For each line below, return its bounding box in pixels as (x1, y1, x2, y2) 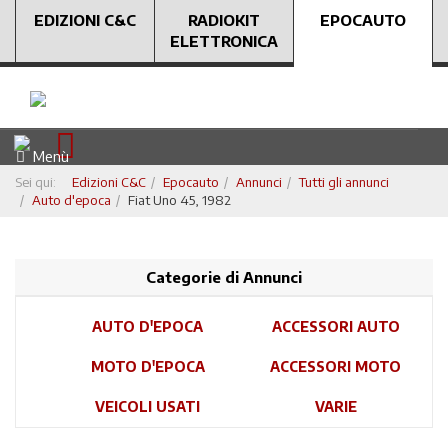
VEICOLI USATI (95, 398, 200, 415)
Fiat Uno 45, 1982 (128, 192, 231, 208)
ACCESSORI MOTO (270, 358, 401, 375)
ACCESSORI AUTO (271, 318, 400, 335)
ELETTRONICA (170, 32, 278, 50)
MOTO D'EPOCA (90, 358, 205, 375)
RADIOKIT (188, 11, 260, 29)
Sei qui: (15, 174, 62, 190)
